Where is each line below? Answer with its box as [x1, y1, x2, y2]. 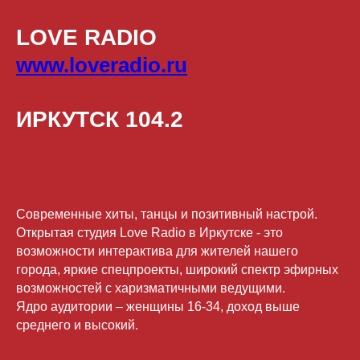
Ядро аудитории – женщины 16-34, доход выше [16, 299, 300, 313]
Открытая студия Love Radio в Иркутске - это [16, 225, 283, 239]
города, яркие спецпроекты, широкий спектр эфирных [16, 262, 338, 276]
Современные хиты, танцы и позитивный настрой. [16, 207, 317, 221]
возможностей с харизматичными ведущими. [16, 280, 285, 295]
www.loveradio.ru [16, 52, 187, 77]
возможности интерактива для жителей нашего [16, 243, 298, 258]
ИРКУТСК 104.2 [16, 106, 183, 132]
